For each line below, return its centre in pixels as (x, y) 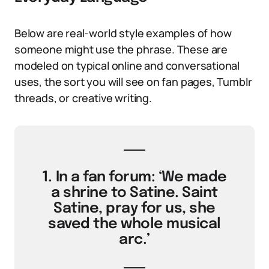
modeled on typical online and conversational (127, 65)
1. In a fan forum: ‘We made (134, 177)
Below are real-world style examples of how (123, 33)
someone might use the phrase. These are (121, 49)
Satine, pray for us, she (134, 209)
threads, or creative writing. (83, 98)
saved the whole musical (134, 224)
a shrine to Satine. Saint (134, 193)
